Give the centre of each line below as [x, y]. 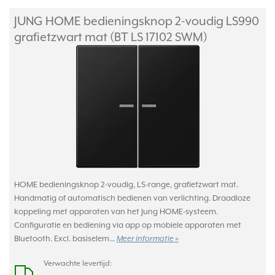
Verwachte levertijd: [78, 263]
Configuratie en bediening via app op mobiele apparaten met [128, 225]
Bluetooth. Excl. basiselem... [65, 238]
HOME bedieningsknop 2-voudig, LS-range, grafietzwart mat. [126, 184]
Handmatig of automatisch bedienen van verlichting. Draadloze [132, 198]
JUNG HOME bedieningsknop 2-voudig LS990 [137, 21]
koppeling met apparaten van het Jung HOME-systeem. [116, 211]
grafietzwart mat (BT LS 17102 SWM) [111, 37]
